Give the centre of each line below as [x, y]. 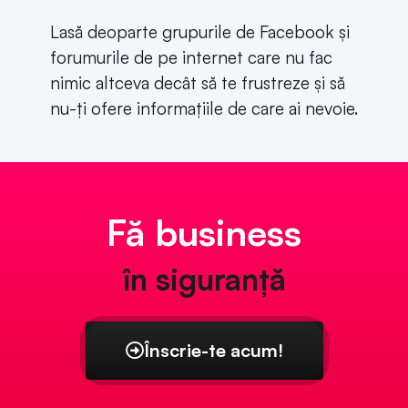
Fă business [204, 232]
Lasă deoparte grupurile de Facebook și [200, 32]
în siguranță [204, 279]
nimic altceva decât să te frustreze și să [198, 83]
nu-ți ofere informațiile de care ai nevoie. [204, 109]
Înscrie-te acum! [213, 350]
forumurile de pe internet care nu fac [191, 58]
